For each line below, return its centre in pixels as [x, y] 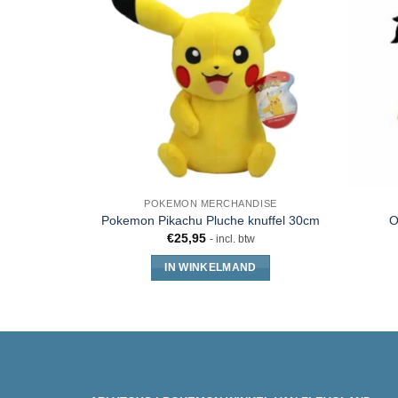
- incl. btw [232, 239]
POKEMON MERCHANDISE [211, 204]
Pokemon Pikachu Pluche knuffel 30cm [211, 220]
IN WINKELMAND [211, 267]
